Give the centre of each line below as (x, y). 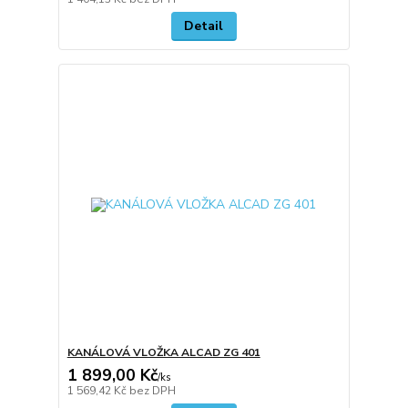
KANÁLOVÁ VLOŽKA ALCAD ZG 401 (163, 353)
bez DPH (152, 391)
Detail (204, 25)
